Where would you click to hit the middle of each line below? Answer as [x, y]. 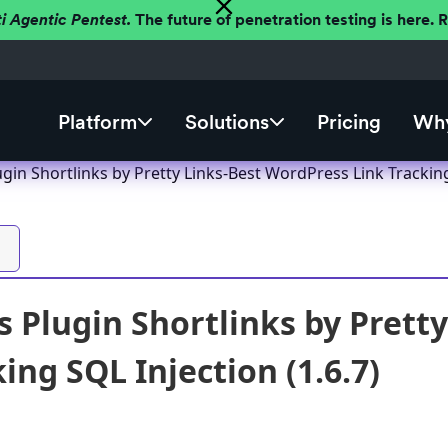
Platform [97, 122]
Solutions [226, 122]
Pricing [348, 122]
